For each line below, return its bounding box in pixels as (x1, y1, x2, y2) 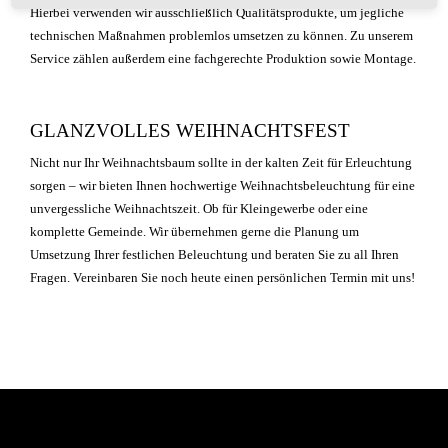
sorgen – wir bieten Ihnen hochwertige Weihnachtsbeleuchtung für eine (29, 178, 415, 193)
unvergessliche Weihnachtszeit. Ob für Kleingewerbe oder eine (29, 201, 368, 216)
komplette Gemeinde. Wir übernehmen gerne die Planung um (29, 224, 359, 239)
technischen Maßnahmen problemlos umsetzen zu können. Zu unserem (29, 28, 413, 43)
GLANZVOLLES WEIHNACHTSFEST (29, 120, 350, 141)
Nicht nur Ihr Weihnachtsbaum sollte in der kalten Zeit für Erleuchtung (29, 155, 412, 170)
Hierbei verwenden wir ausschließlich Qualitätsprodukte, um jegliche (29, 5, 404, 20)
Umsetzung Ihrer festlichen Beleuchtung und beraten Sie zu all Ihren (29, 247, 399, 262)
